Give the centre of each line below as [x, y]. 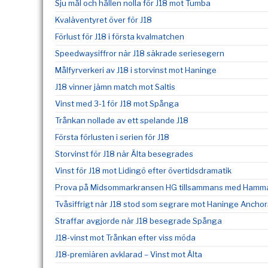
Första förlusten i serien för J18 [112, 137]
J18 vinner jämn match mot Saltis [115, 87]
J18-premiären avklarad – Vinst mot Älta [129, 254]
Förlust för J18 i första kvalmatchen [120, 36]
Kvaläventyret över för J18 [103, 20]
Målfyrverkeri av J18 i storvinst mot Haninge [136, 70]
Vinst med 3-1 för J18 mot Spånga [117, 103]
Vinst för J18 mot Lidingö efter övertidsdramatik [143, 170]
